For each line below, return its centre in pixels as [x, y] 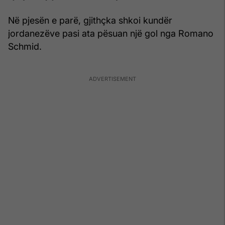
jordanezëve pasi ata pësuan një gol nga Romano [111, 33]
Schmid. [25, 46]
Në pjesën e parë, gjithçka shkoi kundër [90, 20]
